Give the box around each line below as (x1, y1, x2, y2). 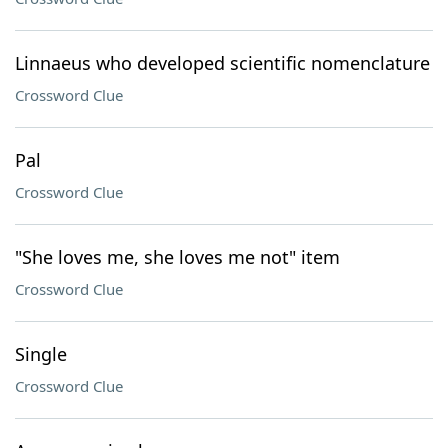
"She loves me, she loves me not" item (15, 245, 340, 269)
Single (15, 342, 67, 366)
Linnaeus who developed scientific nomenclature (15, 51, 430, 75)
